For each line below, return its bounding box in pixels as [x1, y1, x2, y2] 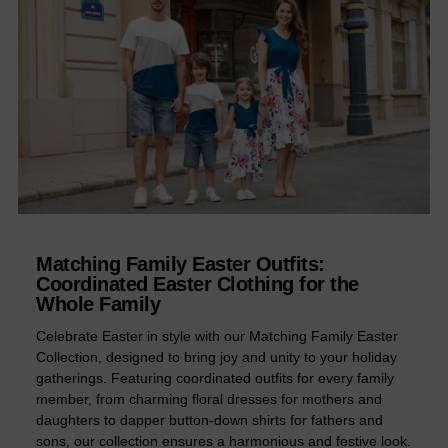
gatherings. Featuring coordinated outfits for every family [36, 370, 394, 387]
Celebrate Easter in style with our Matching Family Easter [36, 328, 398, 345]
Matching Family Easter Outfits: [36, 253, 325, 276]
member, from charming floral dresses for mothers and [36, 391, 382, 408]
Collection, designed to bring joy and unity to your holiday [36, 349, 397, 366]
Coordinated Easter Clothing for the [36, 273, 359, 296]
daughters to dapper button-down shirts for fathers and [36, 412, 383, 429]
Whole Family [36, 293, 160, 316]
